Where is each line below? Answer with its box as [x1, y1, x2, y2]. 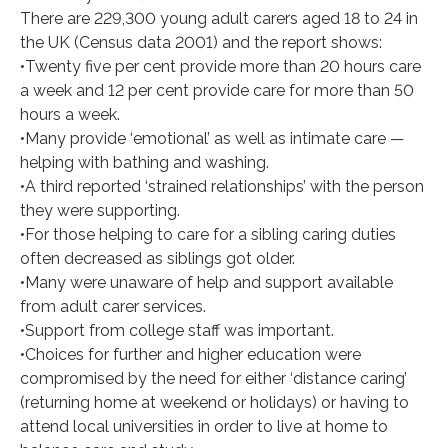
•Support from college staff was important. [20, 320, 334, 340]
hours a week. [20, 104, 120, 124]
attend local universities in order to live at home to [20, 416, 388, 436]
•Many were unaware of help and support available [20, 272, 393, 292]
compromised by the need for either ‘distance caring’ [20, 368, 407, 388]
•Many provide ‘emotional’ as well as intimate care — [20, 128, 405, 148]
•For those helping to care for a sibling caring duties [20, 224, 396, 244]
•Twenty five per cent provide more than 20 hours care [20, 56, 421, 76]
